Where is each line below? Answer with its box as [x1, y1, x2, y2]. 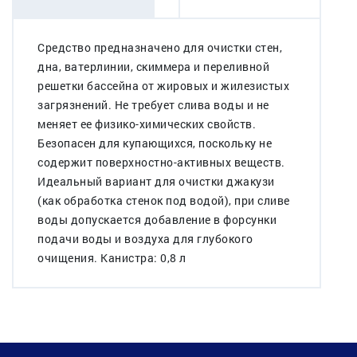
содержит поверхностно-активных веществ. [37, 154, 285, 170]
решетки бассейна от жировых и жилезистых [37, 77, 289, 93]
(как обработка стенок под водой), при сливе [37, 192, 290, 208]
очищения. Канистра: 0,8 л [37, 249, 186, 265]
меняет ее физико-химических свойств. [37, 116, 256, 131]
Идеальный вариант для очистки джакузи [37, 173, 275, 189]
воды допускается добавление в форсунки [37, 211, 277, 227]
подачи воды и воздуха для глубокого [37, 230, 253, 246]
